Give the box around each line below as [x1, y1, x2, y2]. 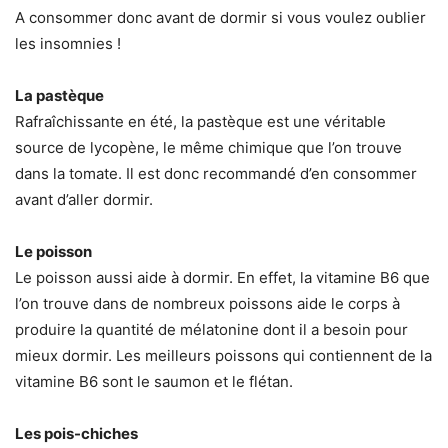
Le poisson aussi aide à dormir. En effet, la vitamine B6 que [15, 268, 430, 288]
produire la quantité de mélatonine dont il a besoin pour [15, 320, 408, 340]
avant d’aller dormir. [15, 190, 153, 210]
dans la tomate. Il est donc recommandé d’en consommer [15, 164, 417, 184]
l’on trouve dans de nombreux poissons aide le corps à [15, 294, 400, 314]
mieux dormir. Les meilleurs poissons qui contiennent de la [15, 346, 432, 366]
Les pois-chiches [15, 424, 138, 444]
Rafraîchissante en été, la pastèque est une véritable [15, 112, 386, 132]
